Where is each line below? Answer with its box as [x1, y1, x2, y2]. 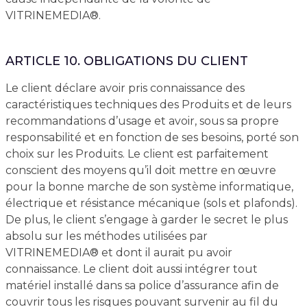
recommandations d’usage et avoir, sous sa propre [5, 114, 279, 127]
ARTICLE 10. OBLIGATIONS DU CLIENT [5, 53, 248, 69]
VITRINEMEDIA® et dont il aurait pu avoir [5, 246, 232, 259]
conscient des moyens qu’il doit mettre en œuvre [5, 164, 276, 177]
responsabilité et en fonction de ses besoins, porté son [5, 131, 299, 144]
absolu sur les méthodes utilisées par [5, 230, 208, 243]
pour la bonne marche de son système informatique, [5, 180, 293, 193]
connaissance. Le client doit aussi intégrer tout [5, 262, 258, 275]
